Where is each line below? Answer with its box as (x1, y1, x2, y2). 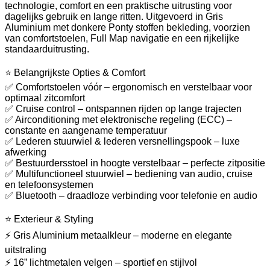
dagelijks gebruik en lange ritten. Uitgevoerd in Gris (5, 11, 223, 22)
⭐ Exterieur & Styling (5, 214, 93, 225)
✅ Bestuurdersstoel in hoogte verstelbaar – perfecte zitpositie (5, 158, 265, 169)
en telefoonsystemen (5, 180, 93, 190)
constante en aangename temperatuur (5, 125, 167, 136)
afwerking (5, 147, 46, 158)
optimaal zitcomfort (5, 93, 85, 104)
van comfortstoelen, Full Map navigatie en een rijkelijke (5, 33, 239, 44)
